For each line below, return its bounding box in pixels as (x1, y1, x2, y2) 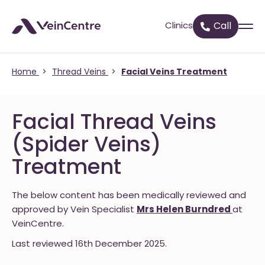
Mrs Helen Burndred (137, 206, 232, 215)
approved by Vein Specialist (12, 206, 137, 215)
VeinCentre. (12, 220, 64, 229)
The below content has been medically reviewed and (12, 192, 246, 201)
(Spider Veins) (12, 136, 161, 157)
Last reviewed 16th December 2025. (12, 240, 167, 249)
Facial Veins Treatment (121, 68, 227, 77)
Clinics (165, 21, 193, 31)
